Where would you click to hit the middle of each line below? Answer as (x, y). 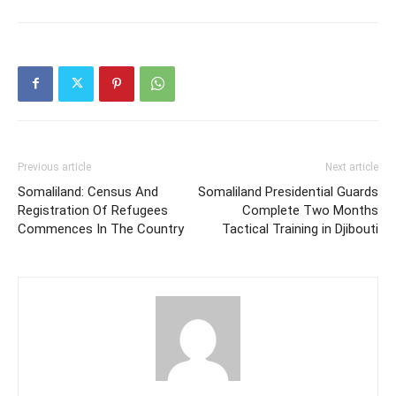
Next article (352, 167)
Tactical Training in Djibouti (300, 228)
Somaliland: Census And (88, 191)
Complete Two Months (310, 210)
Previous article (54, 167)
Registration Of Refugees (93, 210)
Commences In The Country (101, 228)
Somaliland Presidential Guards (288, 191)
